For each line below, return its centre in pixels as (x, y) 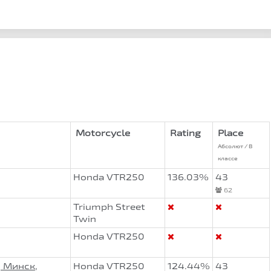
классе (227, 158)
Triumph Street (109, 207)
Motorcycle (103, 133)
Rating (185, 133)
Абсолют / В (235, 146)
